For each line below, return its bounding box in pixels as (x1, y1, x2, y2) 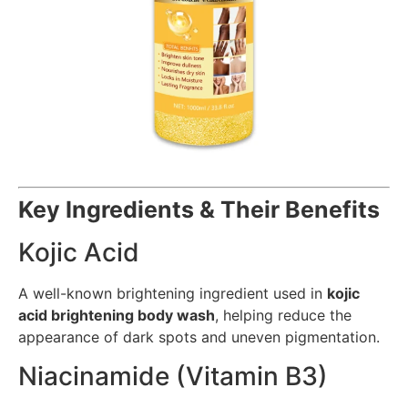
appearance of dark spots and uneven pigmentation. (18, 328, 380, 347)
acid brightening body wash (18, 306, 215, 325)
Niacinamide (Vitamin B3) (18, 360, 328, 392)
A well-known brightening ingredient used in (18, 284, 327, 303)
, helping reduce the (215, 306, 352, 325)
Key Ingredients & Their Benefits (18, 196, 380, 224)
